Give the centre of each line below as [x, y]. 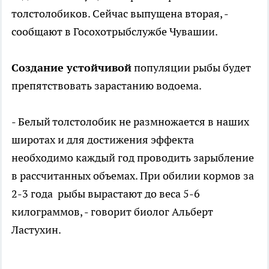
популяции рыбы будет [191, 68]
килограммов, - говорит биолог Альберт [112, 212]
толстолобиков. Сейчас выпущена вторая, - [120, 14]
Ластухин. [37, 230]
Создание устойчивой [71, 68]
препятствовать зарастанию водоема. [107, 86]
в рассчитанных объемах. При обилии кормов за [133, 176]
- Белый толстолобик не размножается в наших [130, 122]
